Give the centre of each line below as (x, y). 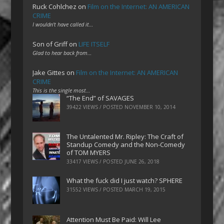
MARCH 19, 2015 (145, 190)
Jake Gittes (49, 72)
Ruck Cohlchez (55, 6)
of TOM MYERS (89, 153)
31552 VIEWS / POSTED (96, 190)
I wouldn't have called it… (63, 24)
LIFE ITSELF (94, 44)
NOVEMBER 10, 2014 (150, 107)
